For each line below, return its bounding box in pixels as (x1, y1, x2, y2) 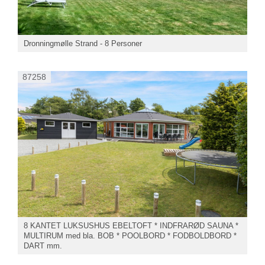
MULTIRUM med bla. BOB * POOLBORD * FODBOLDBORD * (24, 231, 237, 241)
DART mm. (24, 241, 62, 251)
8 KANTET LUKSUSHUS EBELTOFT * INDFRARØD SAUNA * (24, 221, 238, 231)
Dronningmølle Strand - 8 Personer (24, 39, 142, 49)
